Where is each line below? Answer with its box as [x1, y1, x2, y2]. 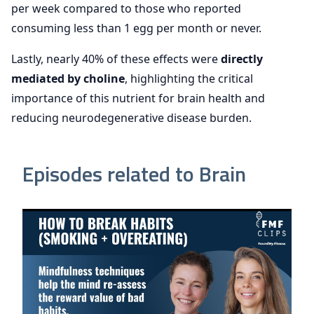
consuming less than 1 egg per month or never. [11, 20, 261, 36]
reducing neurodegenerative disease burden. [11, 109, 252, 125]
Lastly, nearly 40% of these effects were [11, 50, 221, 67]
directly [221, 50, 263, 67]
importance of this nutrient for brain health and [11, 90, 265, 106]
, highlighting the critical [125, 70, 253, 86]
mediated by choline [11, 70, 125, 86]
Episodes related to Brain [22, 157, 246, 190]
